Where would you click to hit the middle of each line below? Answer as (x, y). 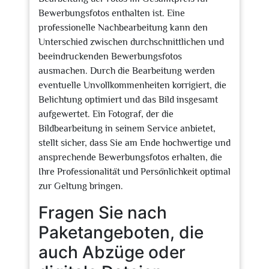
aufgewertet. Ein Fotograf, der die (106, 114)
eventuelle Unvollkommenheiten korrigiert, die (132, 85)
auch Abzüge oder (112, 252)
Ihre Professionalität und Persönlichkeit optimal (134, 172)
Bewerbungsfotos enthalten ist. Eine (112, 13)
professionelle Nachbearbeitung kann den (123, 28)
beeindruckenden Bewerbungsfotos (110, 56)
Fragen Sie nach (103, 213)
